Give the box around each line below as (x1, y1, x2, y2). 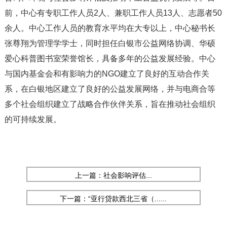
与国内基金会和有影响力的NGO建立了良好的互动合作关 (4, 69, 209, 78)
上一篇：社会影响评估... (74, 171, 152, 180)
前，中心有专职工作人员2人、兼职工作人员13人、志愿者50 (4, 8, 222, 17)
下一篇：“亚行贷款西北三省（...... (60, 195, 167, 203)
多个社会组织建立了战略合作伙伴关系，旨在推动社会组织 (4, 99, 215, 108)
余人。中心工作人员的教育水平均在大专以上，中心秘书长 (4, 23, 215, 32)
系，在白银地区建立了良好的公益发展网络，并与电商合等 (4, 84, 215, 93)
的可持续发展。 (4, 115, 63, 124)
